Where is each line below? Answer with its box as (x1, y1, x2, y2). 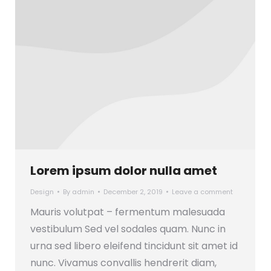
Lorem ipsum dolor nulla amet (30, 162, 217, 179)
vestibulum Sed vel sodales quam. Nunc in (30, 221, 226, 236)
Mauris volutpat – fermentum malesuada (30, 204, 225, 219)
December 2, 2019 (103, 186, 163, 197)
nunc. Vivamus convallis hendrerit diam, (30, 255, 217, 270)
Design (30, 186, 54, 197)
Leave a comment (172, 186, 233, 197)
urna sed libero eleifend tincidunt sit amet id (30, 238, 238, 253)
